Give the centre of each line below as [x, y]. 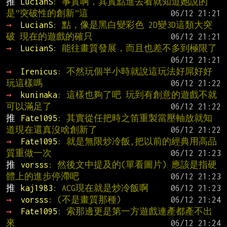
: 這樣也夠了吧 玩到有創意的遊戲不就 [137, 94]
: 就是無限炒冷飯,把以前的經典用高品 [137, 141]
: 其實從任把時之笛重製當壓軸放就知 [135, 118]
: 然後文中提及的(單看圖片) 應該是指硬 [132, 164]
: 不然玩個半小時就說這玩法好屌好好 [135, 71]
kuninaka [39, 94]
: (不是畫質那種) [84, 199]
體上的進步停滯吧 [43, 176]
